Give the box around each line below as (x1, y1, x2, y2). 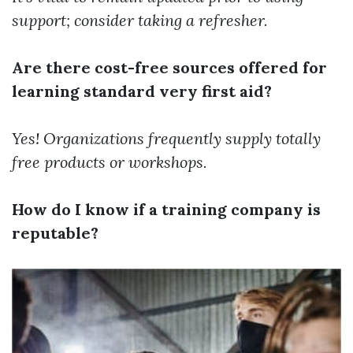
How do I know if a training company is (12, 199, 321, 219)
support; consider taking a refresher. (12, 10, 268, 30)
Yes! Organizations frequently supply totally (12, 128, 321, 148)
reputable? (12, 223, 98, 243)
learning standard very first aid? (12, 81, 272, 101)
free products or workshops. (12, 152, 207, 172)
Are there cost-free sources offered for (12, 58, 327, 77)
